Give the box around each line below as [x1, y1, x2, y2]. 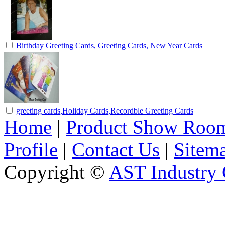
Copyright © [4, 161, 109, 183]
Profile [4, 138, 58, 160]
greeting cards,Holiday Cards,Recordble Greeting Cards [16, 106, 193, 115]
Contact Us [72, 138, 160, 160]
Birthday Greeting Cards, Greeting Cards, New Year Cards [16, 41, 202, 50]
